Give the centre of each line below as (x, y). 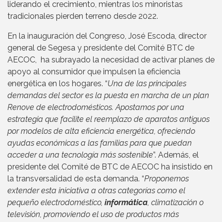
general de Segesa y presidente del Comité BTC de (101, 48)
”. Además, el (176, 155)
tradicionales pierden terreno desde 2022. (83, 16)
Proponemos (166, 179)
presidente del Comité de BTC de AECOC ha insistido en (110, 167)
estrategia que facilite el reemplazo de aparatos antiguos (109, 119)
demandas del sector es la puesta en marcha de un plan (108, 96)
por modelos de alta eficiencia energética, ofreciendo (101, 131)
